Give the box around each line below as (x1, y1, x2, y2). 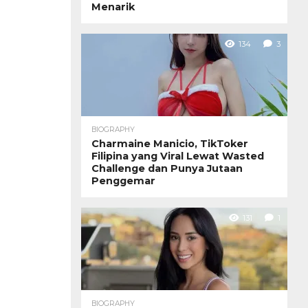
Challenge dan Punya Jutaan (91, 162, 243, 175)
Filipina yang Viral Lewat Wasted (91, 149, 264, 162)
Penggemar (91, 174, 155, 187)
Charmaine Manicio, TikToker (91, 137, 248, 150)
